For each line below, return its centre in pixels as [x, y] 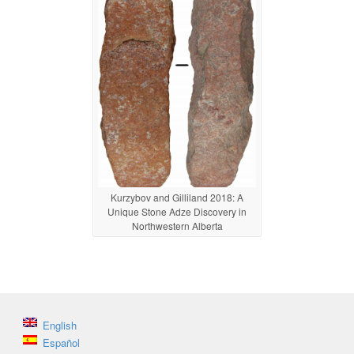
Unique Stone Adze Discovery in [177, 211]
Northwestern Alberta [177, 225]
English [60, 325]
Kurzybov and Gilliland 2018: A [177, 197]
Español [62, 342]
